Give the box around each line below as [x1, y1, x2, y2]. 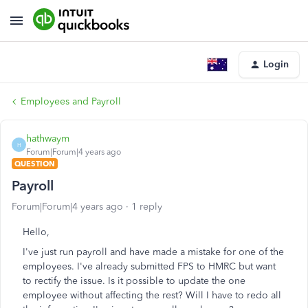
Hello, [23, 226, 49, 238]
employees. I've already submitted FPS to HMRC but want [23, 261, 276, 272]
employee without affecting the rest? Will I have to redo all [23, 289, 281, 301]
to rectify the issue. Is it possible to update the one [23, 275, 245, 287]
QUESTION [14, 159, 55, 168]
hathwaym [26, 133, 69, 144]
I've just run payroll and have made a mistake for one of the [23, 246, 284, 258]
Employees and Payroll [21, 96, 121, 107]
